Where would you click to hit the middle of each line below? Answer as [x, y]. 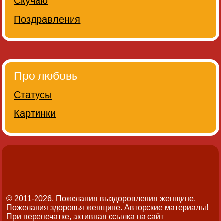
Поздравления [47, 19]
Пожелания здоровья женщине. [66, 208]
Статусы [33, 95]
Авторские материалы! [166, 208]
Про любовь [46, 76]
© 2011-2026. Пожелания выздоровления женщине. [101, 199]
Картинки [35, 114]
